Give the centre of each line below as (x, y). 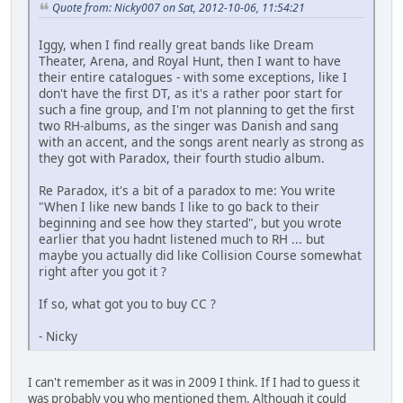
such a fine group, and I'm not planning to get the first (197, 109)
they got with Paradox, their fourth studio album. (182, 157)
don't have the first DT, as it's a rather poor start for (191, 93)
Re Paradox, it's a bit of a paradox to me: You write (187, 190)
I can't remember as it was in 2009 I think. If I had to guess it (194, 382)
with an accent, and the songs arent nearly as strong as (201, 141)
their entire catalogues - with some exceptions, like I (193, 76)
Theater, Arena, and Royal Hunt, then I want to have (190, 60)
